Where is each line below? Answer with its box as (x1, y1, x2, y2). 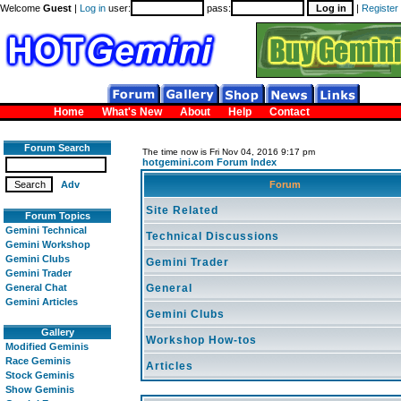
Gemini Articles (5, 296, 78, 307)
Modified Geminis (5, 341, 89, 352)
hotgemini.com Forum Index (142, 157, 277, 167)
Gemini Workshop (5, 239, 90, 250)
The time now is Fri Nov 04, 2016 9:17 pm (142, 147, 315, 157)
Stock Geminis (5, 370, 74, 380)
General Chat (5, 282, 67, 293)
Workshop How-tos (146, 334, 257, 346)
